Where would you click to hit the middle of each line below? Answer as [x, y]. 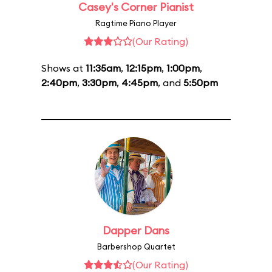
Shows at [63, 68]
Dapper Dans [136, 230]
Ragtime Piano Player [136, 23]
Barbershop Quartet [136, 246]
